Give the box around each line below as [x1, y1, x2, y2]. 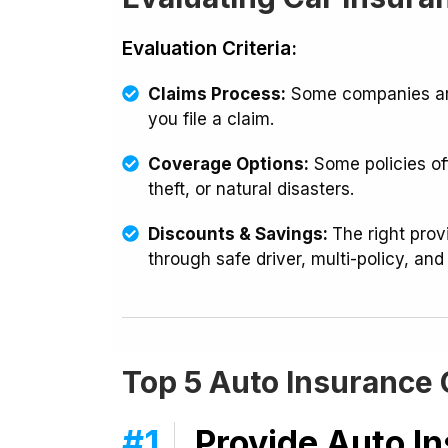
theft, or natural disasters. [148, 179, 355, 199]
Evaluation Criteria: [122, 37, 297, 60]
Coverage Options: [148, 154, 310, 174]
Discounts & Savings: [148, 224, 333, 244]
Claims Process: [148, 84, 287, 104]
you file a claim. [148, 109, 275, 129]
